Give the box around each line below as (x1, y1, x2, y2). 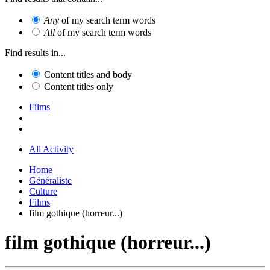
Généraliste (29, 175, 72, 186)
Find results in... (5, 47, 66, 58)
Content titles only (44, 81, 113, 92)
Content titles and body (44, 69, 132, 80)
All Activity (29, 143, 74, 154)
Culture (29, 186, 57, 196)
